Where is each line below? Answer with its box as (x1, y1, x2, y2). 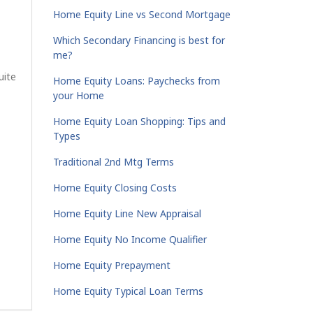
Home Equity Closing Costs (53, 181, 177, 194)
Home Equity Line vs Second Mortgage (53, 8, 231, 21)
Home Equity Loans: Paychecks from (53, 74, 220, 87)
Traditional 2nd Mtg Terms (53, 155, 174, 168)
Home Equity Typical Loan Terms (53, 284, 203, 298)
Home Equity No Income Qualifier (53, 233, 207, 246)
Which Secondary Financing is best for (53, 34, 225, 47)
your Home (53, 89, 104, 102)
